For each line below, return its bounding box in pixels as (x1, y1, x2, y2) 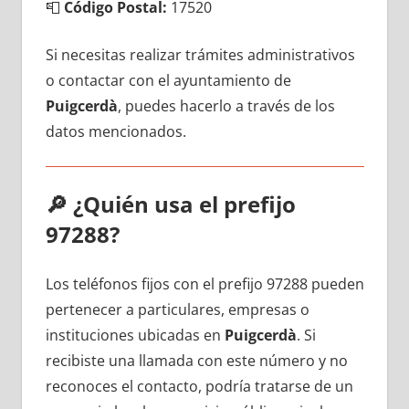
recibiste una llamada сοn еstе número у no (45, 350, 348, 371)
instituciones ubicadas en (45, 324, 225, 345)
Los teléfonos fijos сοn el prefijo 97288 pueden (45, 273, 364, 294)
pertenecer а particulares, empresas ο (45, 299, 309, 320)
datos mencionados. (45, 121, 186, 142)
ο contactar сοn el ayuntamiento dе (45, 69, 291, 90)
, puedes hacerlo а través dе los (117, 95, 335, 116)
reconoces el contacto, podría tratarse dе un (45, 375, 353, 396)
